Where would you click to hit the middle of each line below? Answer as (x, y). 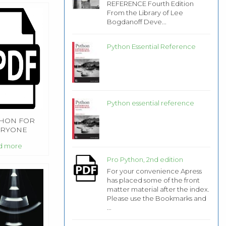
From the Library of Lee (145, 13)
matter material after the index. (158, 189)
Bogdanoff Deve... (136, 22)
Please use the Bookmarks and (156, 198)
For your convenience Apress (154, 171)
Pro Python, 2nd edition (145, 159)
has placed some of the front (153, 180)
